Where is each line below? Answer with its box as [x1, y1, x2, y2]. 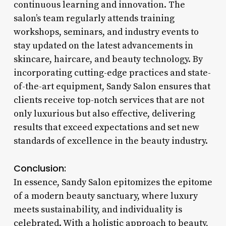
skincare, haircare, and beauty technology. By [13, 53, 203, 65]
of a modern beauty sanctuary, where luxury [13, 190, 198, 202]
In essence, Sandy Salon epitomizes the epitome [13, 176, 212, 188]
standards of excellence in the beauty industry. [13, 135, 208, 147]
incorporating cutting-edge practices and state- [13, 67, 211, 79]
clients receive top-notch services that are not [13, 94, 204, 106]
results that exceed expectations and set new [13, 121, 199, 133]
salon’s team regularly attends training [13, 12, 175, 24]
